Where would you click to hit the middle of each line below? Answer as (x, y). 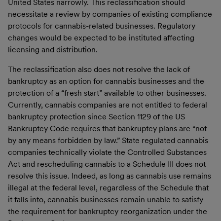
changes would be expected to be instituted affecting (101, 37)
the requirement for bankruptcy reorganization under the (108, 211)
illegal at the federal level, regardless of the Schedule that (108, 187)
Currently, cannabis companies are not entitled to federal (108, 105)
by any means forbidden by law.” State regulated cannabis (108, 140)
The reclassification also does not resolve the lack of (99, 69)
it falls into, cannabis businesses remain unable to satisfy (106, 199)
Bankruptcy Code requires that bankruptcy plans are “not (107, 128)
